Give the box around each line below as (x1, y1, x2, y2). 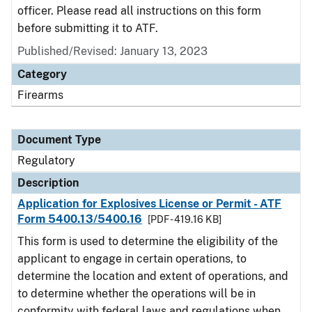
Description (17, 176, 79, 189)
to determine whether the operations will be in (17, 287, 256, 300)
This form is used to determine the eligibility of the (17, 235, 278, 248)
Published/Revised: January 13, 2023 (17, 45, 208, 58)
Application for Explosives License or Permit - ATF (17, 197, 282, 210)
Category (17, 68, 67, 81)
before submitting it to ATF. (17, 22, 158, 35)
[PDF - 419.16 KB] (147, 214, 221, 225)
